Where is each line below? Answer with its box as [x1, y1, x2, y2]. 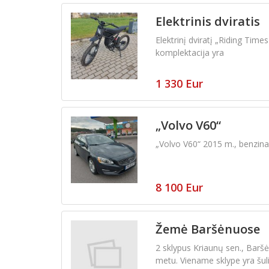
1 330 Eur [155, 76, 203, 91]
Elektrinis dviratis [155, 13, 260, 29]
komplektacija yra [155, 46, 224, 58]
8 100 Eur [155, 180, 203, 195]
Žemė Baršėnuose [155, 220, 260, 237]
